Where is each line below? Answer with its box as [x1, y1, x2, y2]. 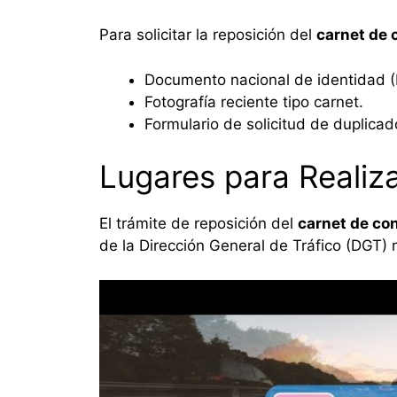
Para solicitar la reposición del [99, 26, 316, 44]
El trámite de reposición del [99, 214, 298, 233]
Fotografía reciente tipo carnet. [144, 92, 363, 111]
